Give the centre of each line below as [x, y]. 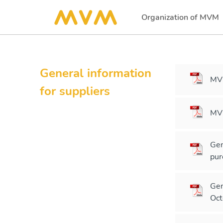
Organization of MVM [180, 17]
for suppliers [75, 91]
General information [96, 73]
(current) [157, 22]
